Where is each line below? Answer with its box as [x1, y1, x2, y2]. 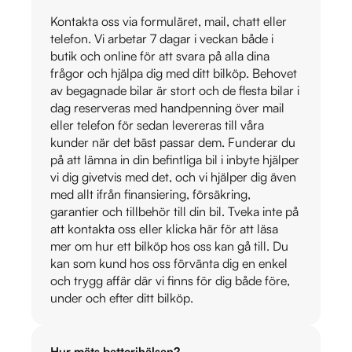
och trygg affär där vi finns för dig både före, [50, 272, 290, 288]
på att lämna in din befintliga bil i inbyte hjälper [50, 151, 299, 167]
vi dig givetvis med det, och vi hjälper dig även [50, 168, 296, 185]
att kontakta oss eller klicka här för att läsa [50, 220, 278, 236]
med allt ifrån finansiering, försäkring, [50, 185, 251, 202]
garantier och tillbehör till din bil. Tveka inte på [50, 203, 299, 219]
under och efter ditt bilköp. [50, 289, 193, 306]
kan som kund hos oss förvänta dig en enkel [50, 255, 288, 271]
